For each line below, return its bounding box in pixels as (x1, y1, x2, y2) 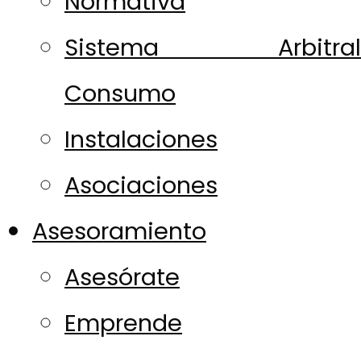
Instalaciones (64, 123, 218, 156)
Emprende (64, 307, 182, 339)
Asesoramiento (32, 215, 206, 247)
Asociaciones (64, 169, 218, 201)
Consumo (64, 77, 176, 110)
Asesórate (64, 261, 180, 293)
